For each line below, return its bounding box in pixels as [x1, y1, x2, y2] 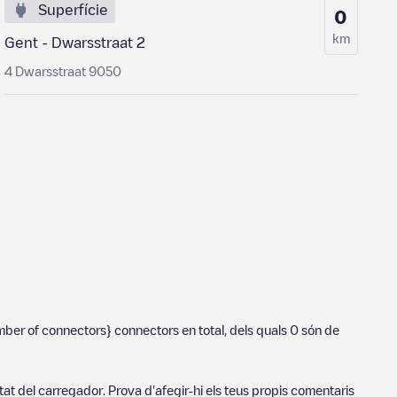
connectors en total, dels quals [112, 323, 290, 336]
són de [299, 323, 339, 336]
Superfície [38, 3, 109, 17]
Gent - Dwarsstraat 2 [4, 35, 146, 50]
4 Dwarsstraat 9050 [4, 65, 122, 77]
